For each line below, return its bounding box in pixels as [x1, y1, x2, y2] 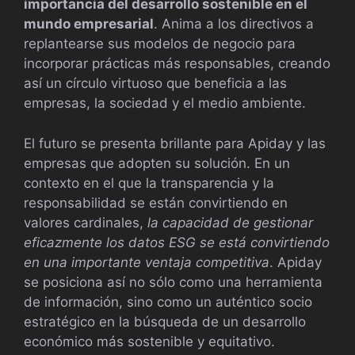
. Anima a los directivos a [154, 16, 314, 32]
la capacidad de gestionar [147, 214, 313, 231]
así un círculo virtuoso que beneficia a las [24, 75, 287, 92]
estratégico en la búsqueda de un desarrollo [24, 313, 306, 330]
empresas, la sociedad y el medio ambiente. [24, 95, 306, 112]
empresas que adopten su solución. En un [24, 155, 290, 171]
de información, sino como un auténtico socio [24, 293, 312, 310]
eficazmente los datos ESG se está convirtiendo [24, 234, 330, 250]
